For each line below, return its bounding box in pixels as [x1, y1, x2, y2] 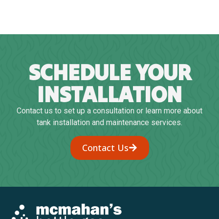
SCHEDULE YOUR [28, 58, 191, 87]
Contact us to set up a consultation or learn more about [17, 106, 202, 116]
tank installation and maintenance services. [37, 118, 182, 128]
